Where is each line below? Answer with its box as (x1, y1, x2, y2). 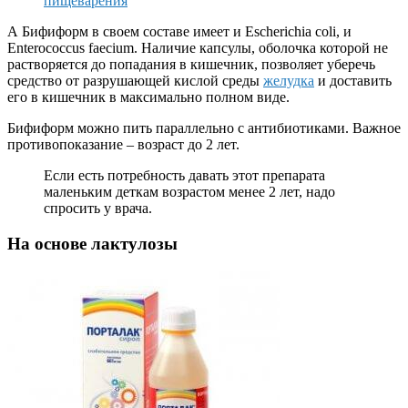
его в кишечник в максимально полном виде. (7, 89, 290, 106)
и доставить (314, 73, 392, 89)
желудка (263, 73, 314, 89)
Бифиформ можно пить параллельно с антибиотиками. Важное (7, 120, 401, 137)
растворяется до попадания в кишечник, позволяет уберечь (7, 56, 375, 73)
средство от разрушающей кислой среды (7, 73, 263, 89)
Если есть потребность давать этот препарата (44, 168, 325, 184)
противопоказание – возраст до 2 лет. (7, 137, 240, 153)
